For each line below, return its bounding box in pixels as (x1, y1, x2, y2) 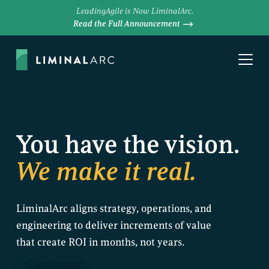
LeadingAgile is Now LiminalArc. (76, 6, 193, 16)
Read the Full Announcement (73, 19, 180, 29)
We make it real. (16, 156, 196, 188)
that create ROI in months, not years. (16, 235, 184, 249)
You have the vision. (16, 128, 240, 161)
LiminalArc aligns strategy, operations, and (16, 202, 212, 215)
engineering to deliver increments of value (16, 219, 211, 232)
